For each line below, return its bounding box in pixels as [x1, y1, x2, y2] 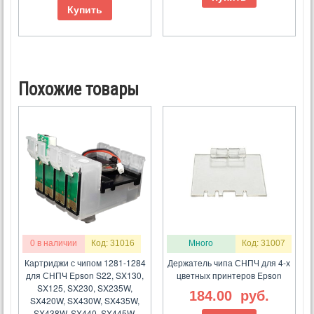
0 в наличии [30, 238, 78, 249]
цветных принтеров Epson [176, 269, 282, 282]
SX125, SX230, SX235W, [37, 282, 133, 294]
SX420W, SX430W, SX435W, [30, 294, 140, 307]
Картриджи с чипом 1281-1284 [24, 257, 146, 269]
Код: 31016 [91, 238, 135, 249]
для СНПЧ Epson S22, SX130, [26, 269, 144, 282]
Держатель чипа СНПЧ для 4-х [168, 257, 291, 269]
